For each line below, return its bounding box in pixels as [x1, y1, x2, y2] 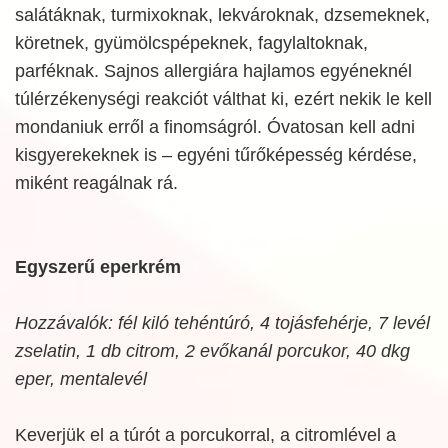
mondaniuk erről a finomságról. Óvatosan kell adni [15, 117, 415, 137]
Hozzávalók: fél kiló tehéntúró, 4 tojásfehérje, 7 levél [15, 313, 430, 333]
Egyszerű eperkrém [15, 257, 181, 277]
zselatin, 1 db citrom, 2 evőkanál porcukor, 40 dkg [15, 341, 410, 361]
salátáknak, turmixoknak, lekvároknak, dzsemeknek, [15, 5, 430, 25]
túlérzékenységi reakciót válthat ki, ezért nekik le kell [15, 89, 432, 109]
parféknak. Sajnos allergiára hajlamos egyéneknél [15, 61, 412, 81]
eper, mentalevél [15, 369, 147, 389]
